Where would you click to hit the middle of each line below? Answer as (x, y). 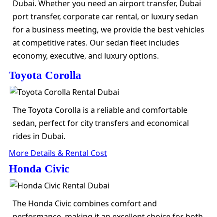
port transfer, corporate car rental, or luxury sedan (105, 16)
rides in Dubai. (39, 136)
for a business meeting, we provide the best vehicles (108, 29)
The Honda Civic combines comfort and (85, 203)
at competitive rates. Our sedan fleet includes (96, 42)
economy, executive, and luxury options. (86, 55)
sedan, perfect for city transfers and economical (101, 123)
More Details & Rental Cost (58, 153)
